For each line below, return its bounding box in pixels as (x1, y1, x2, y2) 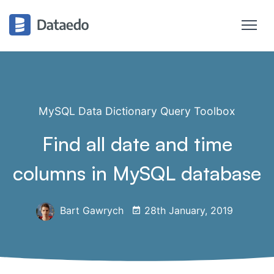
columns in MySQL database (13, 161, 261, 185)
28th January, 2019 (141, 204, 233, 217)
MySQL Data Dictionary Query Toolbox (39, 105, 235, 117)
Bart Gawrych (57, 204, 124, 217)
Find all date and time (42, 131, 232, 156)
